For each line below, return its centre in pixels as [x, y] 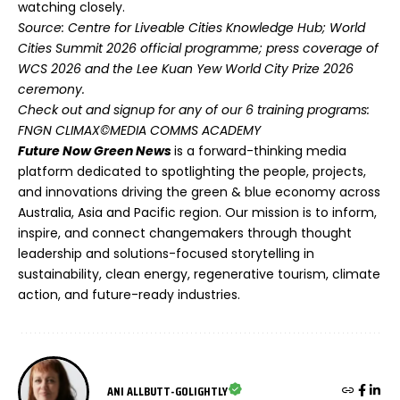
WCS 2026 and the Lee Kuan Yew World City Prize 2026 [186, 68]
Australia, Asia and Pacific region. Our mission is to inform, [197, 212]
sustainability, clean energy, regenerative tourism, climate [199, 274]
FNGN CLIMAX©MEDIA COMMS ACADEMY [139, 130]
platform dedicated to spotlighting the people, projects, [192, 171]
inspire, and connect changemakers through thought [185, 233]
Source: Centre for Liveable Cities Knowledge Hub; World [192, 27]
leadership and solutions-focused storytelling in [166, 253]
